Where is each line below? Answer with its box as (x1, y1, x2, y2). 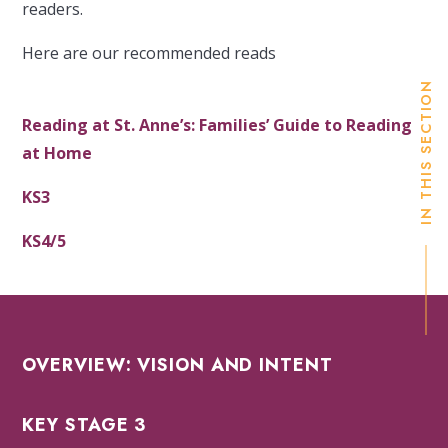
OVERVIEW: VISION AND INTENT (22, 352, 333, 379)
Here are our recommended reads (22, 42, 277, 65)
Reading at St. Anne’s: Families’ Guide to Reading (22, 114, 413, 137)
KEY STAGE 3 (22, 412, 147, 439)
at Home (22, 142, 97, 165)
